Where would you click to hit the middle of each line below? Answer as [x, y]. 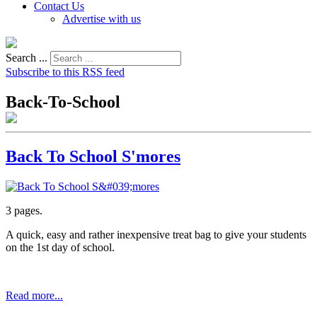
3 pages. [24, 210]
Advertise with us [102, 19]
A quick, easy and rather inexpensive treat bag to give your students [156, 234]
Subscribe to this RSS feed [65, 72]
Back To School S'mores [93, 156]
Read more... [34, 295]
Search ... [27, 58]
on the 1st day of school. [60, 247]
